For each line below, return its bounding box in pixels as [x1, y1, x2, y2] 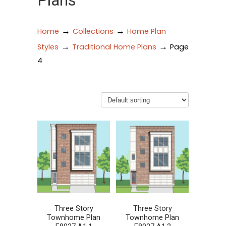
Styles [37, 42, 59, 52]
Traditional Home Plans [72, 42, 156, 52]
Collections [73, 26, 114, 36]
